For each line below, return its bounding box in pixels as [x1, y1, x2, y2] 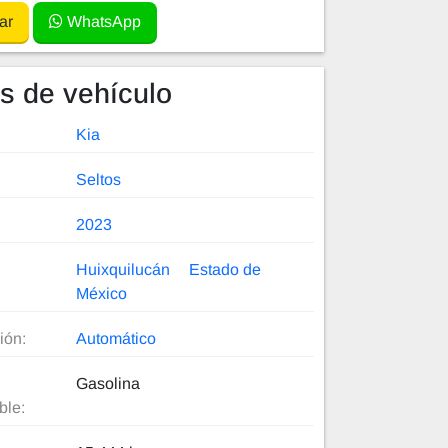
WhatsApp [63, 13, 141, 31]
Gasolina [76, 375, 141, 393]
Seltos [76, 171, 122, 189]
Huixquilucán [76, 261, 171, 279]
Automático [76, 330, 157, 348]
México [76, 285, 128, 303]
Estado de [189, 261, 262, 279]
